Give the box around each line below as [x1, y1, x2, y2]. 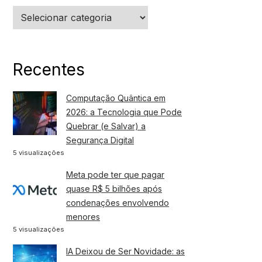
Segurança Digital [66, 135, 134, 145]
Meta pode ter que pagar [66, 169, 164, 180]
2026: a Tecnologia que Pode [66, 106, 182, 117]
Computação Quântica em [66, 92, 166, 103]
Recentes [13, 59, 85, 80]
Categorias [12, 6, 54, 17]
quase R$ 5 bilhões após [66, 183, 162, 194]
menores [66, 211, 100, 222]
